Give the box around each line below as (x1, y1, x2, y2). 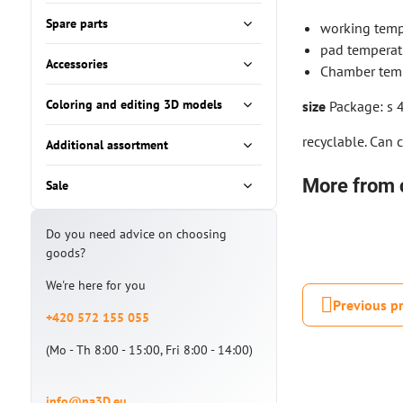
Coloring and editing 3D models (45, 96, 222, 112)
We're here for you (45, 277, 146, 293)
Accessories (45, 56, 108, 72)
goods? (45, 245, 85, 261)
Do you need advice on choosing (45, 226, 227, 242)
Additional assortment (45, 137, 168, 153)
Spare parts (45, 15, 108, 31)
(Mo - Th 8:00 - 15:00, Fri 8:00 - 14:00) (45, 342, 253, 358)
